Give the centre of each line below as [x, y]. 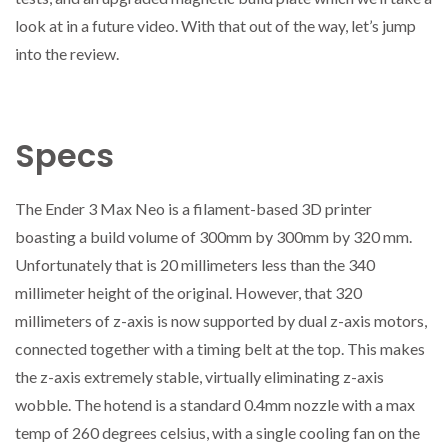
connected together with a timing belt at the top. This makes [220, 349]
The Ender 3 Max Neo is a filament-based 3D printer [193, 209]
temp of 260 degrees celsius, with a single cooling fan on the [217, 433]
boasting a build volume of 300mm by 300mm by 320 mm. [213, 237]
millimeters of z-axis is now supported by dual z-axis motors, [221, 321]
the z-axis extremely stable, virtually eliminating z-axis [199, 377]
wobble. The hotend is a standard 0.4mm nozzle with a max [215, 405]
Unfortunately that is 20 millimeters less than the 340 [195, 265]
